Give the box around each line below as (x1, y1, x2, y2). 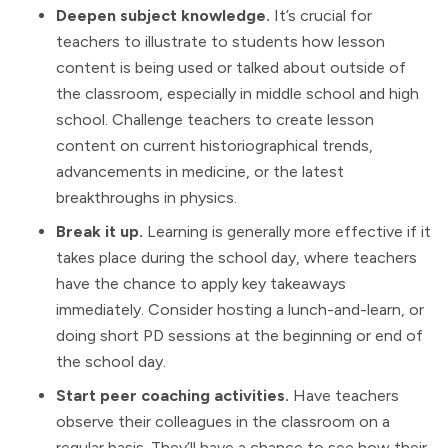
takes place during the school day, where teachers (56, 248, 417, 268)
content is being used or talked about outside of (56, 58, 406, 78)
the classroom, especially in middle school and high (56, 84, 419, 104)
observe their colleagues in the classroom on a (56, 412, 390, 432)
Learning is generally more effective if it (147, 222, 431, 242)
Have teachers (293, 386, 399, 406)
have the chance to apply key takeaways (56, 274, 346, 294)
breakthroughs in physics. (56, 188, 237, 208)
